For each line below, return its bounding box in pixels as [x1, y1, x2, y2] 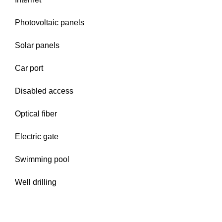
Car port [15, 64, 43, 72]
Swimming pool [15, 155, 69, 164]
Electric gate [15, 132, 58, 141]
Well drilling [15, 178, 56, 186]
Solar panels [15, 41, 59, 50]
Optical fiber [15, 110, 57, 118]
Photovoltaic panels [15, 18, 84, 27]
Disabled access [15, 87, 73, 95]
